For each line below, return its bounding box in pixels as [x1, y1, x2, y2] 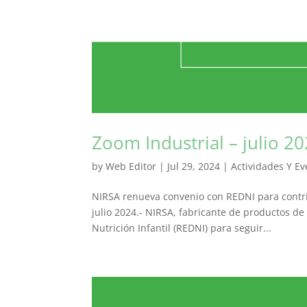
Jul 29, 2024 [167, 160, 221, 173]
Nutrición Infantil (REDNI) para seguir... [92, 221, 272, 235]
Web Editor [106, 160, 157, 173]
